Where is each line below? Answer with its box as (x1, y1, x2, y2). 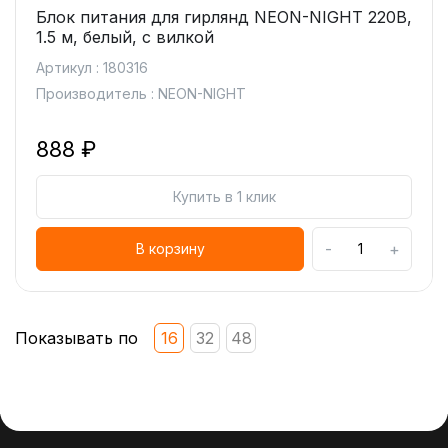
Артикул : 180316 (36, 59, 148, 76)
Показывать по (15, 328, 138, 348)
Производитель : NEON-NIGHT (36, 85, 246, 102)
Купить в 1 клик (172, 188, 276, 205)
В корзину (135, 240, 205, 257)
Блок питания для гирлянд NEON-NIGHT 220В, (36, 7, 412, 27)
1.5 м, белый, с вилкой (36, 27, 214, 47)
